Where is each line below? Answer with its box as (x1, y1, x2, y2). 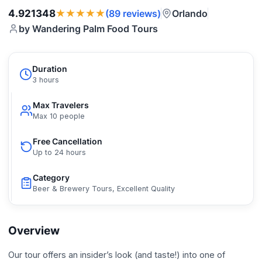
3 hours (32, 75, 59, 84)
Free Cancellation (33, 137, 102, 146)
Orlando (172, 8, 208, 19)
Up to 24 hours (33, 148, 86, 157)
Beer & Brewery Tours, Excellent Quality (33, 184, 175, 193)
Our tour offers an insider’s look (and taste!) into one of (8, 250, 225, 260)
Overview (8, 224, 60, 237)
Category (33, 173, 70, 182)
